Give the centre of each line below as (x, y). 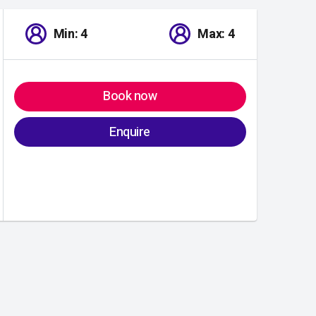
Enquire (130, 132)
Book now (130, 97)
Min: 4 (70, 34)
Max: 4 (216, 34)
